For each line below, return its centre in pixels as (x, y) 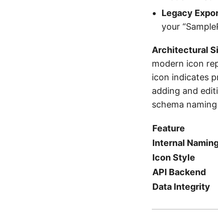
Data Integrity (181, 186)
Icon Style (174, 157)
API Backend (179, 172)
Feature (169, 128)
